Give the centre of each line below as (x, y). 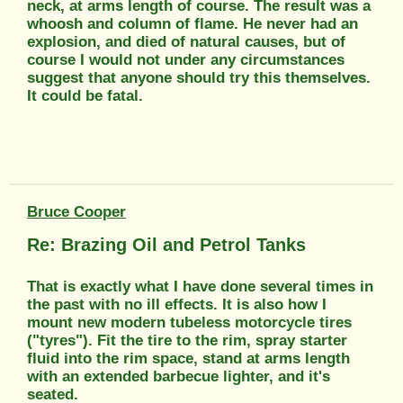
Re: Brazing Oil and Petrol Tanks (166, 244)
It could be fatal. (85, 95)
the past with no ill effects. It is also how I (177, 304)
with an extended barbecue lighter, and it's (179, 376)
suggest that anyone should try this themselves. (199, 77)
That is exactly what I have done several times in (200, 286)
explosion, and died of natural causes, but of (186, 41)
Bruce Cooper (76, 211)
